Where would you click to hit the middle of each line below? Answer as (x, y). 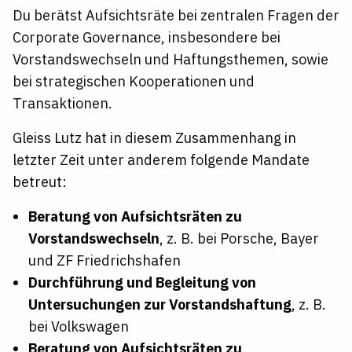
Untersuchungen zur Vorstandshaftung (160, 304)
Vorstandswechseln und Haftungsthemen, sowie (170, 59)
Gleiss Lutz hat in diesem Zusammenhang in (154, 137)
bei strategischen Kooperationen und (134, 81)
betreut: (40, 181)
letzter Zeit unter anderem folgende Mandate (161, 159)
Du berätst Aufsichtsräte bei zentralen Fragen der (176, 15)
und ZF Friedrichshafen (106, 260)
